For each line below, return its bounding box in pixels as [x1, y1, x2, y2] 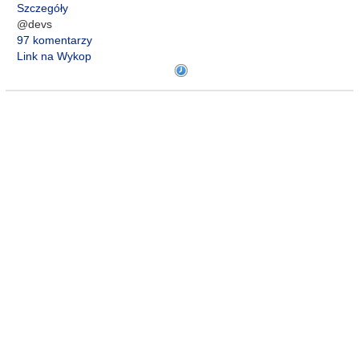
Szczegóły [17, 2, 68, 14]
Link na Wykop [17, 50, 91, 63]
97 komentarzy [17, 34, 92, 46]
